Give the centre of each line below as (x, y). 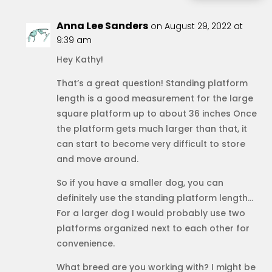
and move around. (97, 159)
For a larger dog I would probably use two (151, 213)
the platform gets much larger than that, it (151, 128)
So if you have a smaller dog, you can (140, 182)
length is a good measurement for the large (155, 98)
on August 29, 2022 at (196, 26)
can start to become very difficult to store (151, 144)
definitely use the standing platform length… (155, 198)
